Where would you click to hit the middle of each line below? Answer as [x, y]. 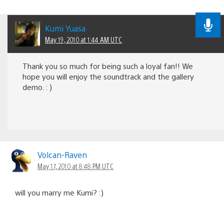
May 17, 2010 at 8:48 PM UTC [75, 166]
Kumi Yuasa [65, 28]
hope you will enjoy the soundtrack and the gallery [108, 76]
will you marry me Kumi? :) [59, 192]
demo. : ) [37, 86]
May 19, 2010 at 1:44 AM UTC [83, 39]
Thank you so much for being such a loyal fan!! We [108, 65]
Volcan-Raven [62, 154]
